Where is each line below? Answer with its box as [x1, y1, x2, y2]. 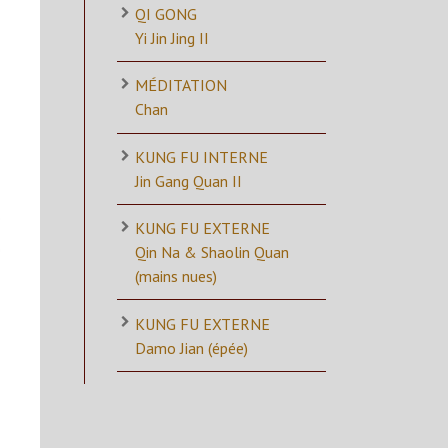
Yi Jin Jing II [135, 28, 209, 49]
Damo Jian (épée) [135, 337, 248, 358]
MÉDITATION [135, 75, 227, 96]
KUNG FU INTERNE [135, 146, 268, 167]
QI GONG [135, 4, 197, 25]
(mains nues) [135, 266, 217, 287]
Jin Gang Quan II [135, 170, 242, 191]
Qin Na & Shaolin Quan [135, 242, 289, 263]
